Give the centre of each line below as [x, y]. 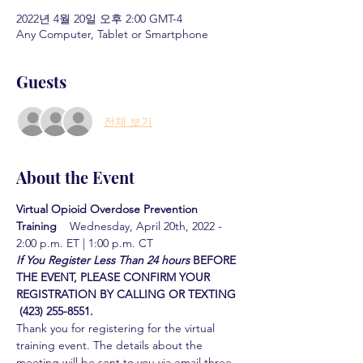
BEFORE [216, 260]
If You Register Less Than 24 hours [103, 260]
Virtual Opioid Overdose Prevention [109, 209]
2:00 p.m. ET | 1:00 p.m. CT [85, 243]
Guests [41, 81]
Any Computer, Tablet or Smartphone [112, 34]
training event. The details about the [111, 345]
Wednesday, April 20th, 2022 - [144, 226]
